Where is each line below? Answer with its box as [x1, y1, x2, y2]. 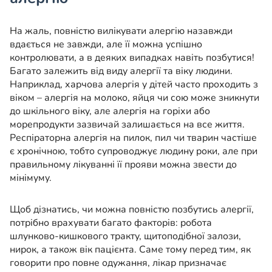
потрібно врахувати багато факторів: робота [10, 216, 212, 230]
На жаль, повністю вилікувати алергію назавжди [10, 24, 233, 38]
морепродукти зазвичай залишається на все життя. [10, 118, 245, 132]
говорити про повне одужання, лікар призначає [10, 256, 226, 270]
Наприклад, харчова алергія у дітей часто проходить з [10, 78, 258, 92]
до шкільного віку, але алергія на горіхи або [10, 104, 210, 118]
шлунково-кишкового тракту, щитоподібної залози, [10, 229, 241, 243]
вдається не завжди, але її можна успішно [10, 38, 202, 52]
